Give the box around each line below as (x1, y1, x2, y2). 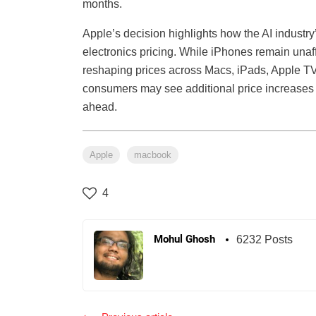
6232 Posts (236, 233, 293, 246)
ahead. (83, 101, 117, 114)
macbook (134, 150, 171, 161)
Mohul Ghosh (154, 233, 215, 246)
